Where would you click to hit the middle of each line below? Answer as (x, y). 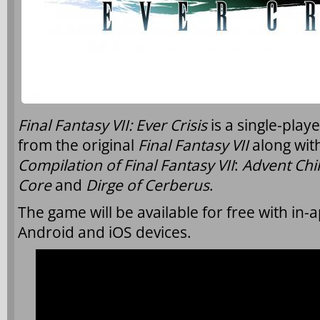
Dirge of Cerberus (147, 185)
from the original (78, 145)
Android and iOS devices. (105, 232)
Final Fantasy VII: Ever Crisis (114, 125)
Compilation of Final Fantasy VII (126, 165)
